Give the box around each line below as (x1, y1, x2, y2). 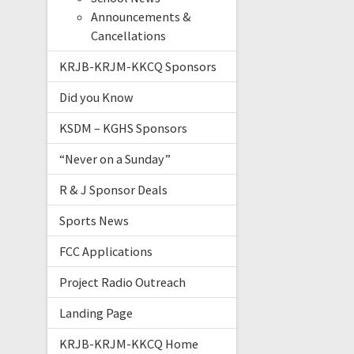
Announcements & (90, 9, 191, 25)
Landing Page (58, 305, 133, 322)
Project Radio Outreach (58, 274, 186, 291)
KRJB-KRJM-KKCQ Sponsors (58, 58, 217, 75)
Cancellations (90, 28, 166, 44)
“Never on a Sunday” (58, 151, 171, 168)
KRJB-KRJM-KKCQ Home (58, 336, 198, 352)
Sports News (58, 213, 129, 229)
